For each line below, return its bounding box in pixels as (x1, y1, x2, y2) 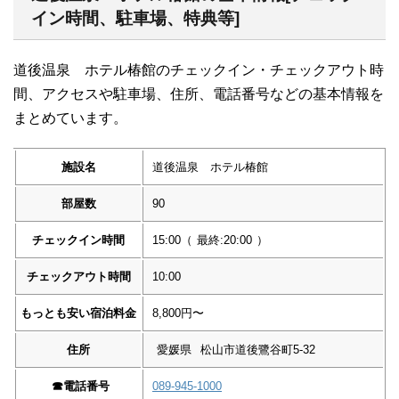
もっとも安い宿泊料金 (20, 306, 136, 321)
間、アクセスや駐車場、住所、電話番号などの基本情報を (13, 86, 384, 102)
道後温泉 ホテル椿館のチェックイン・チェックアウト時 (13, 62, 384, 78)
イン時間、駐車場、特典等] (31, 9, 240, 28)
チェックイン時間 (32, 233, 125, 248)
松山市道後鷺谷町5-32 (200, 343, 315, 357)
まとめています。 (13, 110, 127, 126)
